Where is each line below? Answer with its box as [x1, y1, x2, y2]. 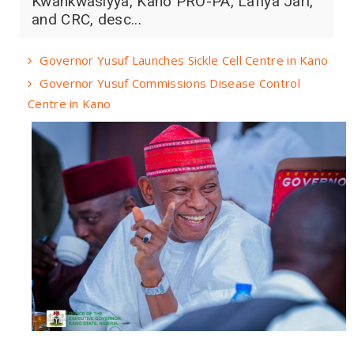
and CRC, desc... [32, 9, 141, 28]
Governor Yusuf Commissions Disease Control [40, 74, 300, 91]
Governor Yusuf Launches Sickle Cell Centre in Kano [40, 51, 329, 68]
